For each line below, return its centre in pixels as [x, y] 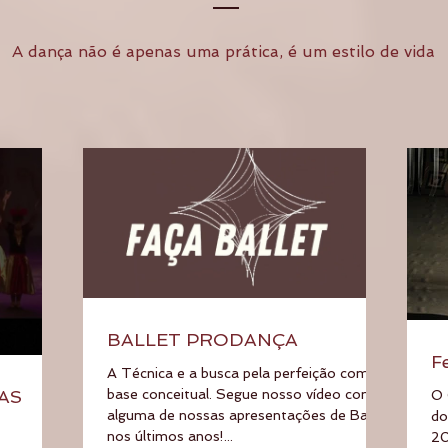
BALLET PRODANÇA [202, 339]
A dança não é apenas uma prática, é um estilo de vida [223, 51]
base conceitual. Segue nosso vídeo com [240, 393]
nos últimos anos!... [170, 435]
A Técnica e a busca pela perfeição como [242, 372]
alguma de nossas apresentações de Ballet [247, 414]
